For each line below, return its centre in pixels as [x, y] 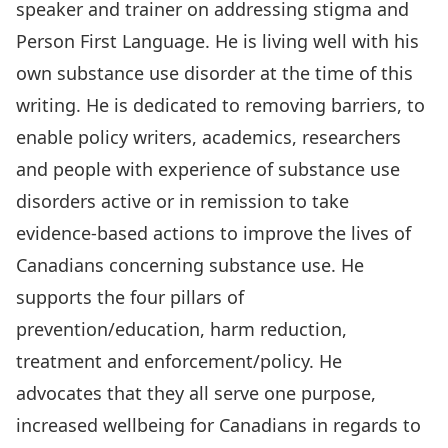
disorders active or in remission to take [182, 201]
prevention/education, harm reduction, [181, 329]
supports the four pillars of [130, 297]
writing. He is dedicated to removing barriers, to [220, 105]
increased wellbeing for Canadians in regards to [218, 425]
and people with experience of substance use [208, 169]
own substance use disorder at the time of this [214, 73]
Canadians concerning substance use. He [190, 265]
